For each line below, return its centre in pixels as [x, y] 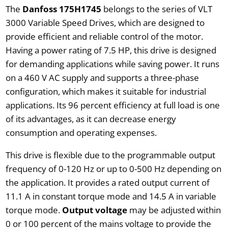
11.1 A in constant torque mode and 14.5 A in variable [111, 196]
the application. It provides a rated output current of [107, 182]
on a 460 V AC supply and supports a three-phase [102, 77]
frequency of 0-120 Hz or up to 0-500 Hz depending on [113, 168]
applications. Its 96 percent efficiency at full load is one [112, 105]
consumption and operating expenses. [81, 132]
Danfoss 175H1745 [62, 9]
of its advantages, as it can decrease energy [91, 119]
